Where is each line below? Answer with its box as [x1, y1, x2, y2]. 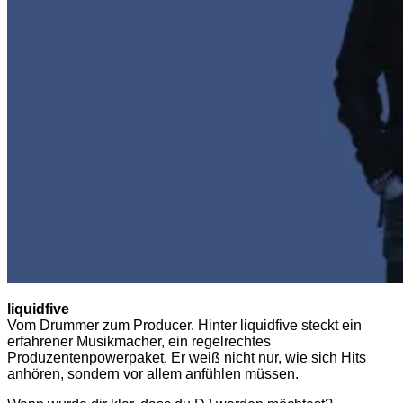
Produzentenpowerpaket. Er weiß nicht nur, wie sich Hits [7, 349, 366, 365]
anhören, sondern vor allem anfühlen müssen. [7, 365, 299, 381]
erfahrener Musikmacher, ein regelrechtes [7, 333, 271, 349]
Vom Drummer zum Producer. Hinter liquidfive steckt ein [7, 317, 362, 333]
